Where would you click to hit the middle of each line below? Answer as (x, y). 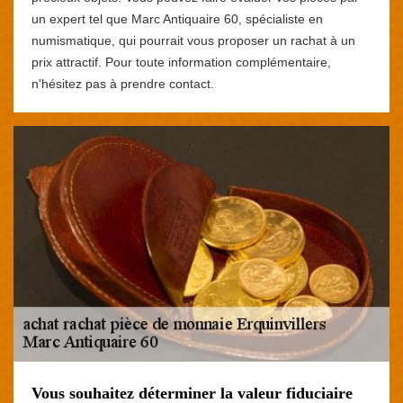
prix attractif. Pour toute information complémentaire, (181, 62)
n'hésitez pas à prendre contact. (123, 83)
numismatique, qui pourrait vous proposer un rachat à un (193, 40)
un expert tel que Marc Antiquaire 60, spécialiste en (177, 18)
